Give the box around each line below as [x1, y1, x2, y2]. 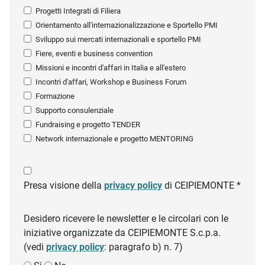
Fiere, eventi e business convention [35, 49, 153, 58]
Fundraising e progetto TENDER [35, 120, 140, 129]
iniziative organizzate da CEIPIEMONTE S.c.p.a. [24, 227, 221, 238]
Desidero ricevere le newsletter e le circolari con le [24, 213, 228, 224]
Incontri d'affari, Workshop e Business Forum [35, 77, 186, 86]
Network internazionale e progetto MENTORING [35, 134, 193, 143]
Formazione [35, 92, 75, 101]
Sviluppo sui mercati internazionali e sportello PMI [35, 35, 201, 44]
